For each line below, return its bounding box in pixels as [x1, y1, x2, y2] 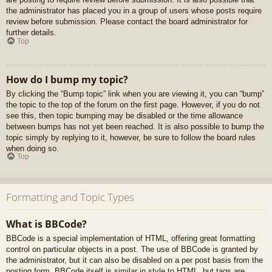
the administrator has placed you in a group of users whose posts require [6, 6, 262, 16]
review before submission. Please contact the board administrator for [6, 17, 248, 27]
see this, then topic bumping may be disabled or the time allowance [6, 110, 243, 120]
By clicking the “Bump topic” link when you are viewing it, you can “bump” [6, 89, 264, 98]
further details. [6, 28, 56, 38]
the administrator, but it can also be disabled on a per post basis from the [6, 255, 263, 265]
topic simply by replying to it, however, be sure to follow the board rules [6, 132, 256, 142]
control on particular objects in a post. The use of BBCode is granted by [6, 244, 258, 254]
